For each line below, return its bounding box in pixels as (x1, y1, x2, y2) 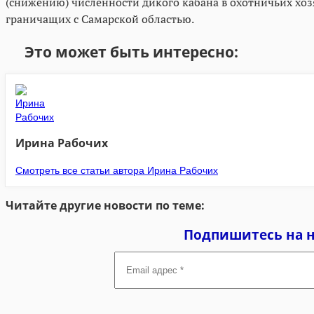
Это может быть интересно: (24, 41, 238, 62)
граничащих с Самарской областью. (6, 11, 194, 27)
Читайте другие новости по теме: (6, 198, 205, 214)
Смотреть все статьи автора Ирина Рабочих (15, 162, 218, 177)
